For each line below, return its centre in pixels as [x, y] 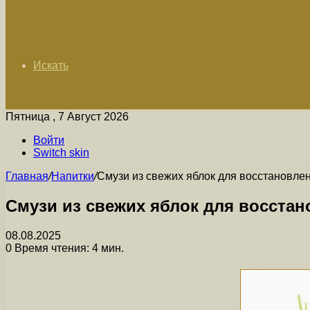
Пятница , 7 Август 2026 [67, 117]
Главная [27, 176]
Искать [51, 65]
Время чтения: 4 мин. [68, 248]
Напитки [73, 176]
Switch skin [61, 153]
